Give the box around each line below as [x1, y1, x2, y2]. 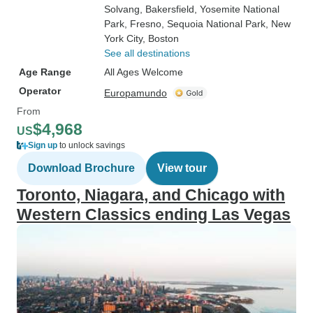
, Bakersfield [140, 3, 194, 15]
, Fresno [124, 18, 161, 29]
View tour [157, 162, 207, 174]
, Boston [143, 33, 179, 44]
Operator [19, 85, 61, 96]
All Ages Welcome [104, 66, 183, 78]
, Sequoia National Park [161, 18, 265, 29]
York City [104, 33, 143, 44]
